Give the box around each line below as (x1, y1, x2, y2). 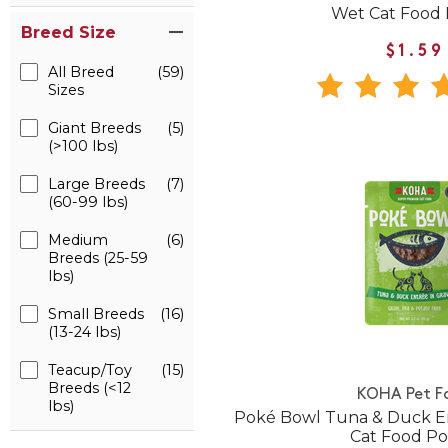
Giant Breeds (48, 119, 141, 137)
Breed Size (21, 23, 116, 42)
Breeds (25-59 (48, 249, 148, 267)
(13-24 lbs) (48, 323, 121, 341)
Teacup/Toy (48, 361, 132, 379)
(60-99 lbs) (48, 193, 128, 211)
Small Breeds (48, 305, 144, 323)
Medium (48, 231, 108, 249)
